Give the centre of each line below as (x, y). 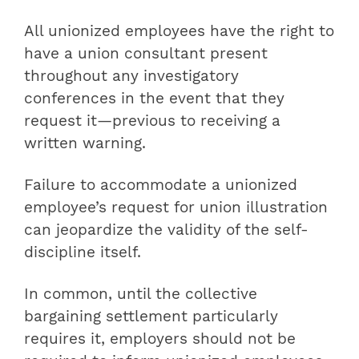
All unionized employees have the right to (179, 31)
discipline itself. (83, 252)
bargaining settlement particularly (151, 316)
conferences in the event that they (154, 98)
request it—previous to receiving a (152, 121)
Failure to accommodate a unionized (161, 185)
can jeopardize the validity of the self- (166, 230)
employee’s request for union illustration (176, 207)
